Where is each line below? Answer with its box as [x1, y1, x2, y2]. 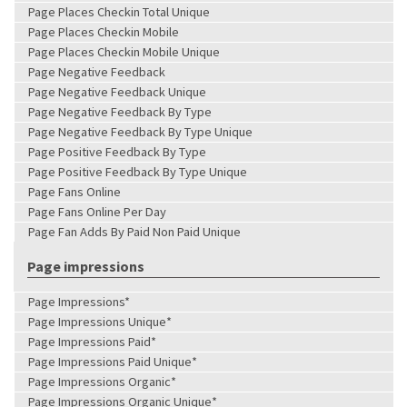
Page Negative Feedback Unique [28, 83, 206, 100]
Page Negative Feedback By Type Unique [28, 123, 253, 140]
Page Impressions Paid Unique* [28, 352, 197, 370]
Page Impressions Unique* [28, 313, 172, 330]
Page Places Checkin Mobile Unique [28, 43, 220, 60]
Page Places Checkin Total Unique [28, 3, 210, 20]
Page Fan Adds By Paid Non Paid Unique [28, 223, 241, 240]
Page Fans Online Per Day [28, 203, 166, 220]
